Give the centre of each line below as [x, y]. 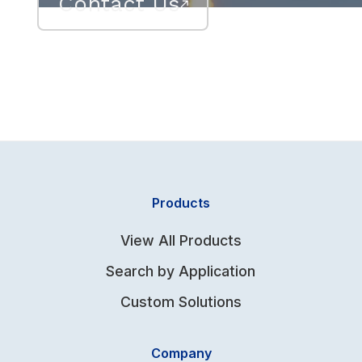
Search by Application [181, 271]
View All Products [181, 241]
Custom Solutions [181, 302]
